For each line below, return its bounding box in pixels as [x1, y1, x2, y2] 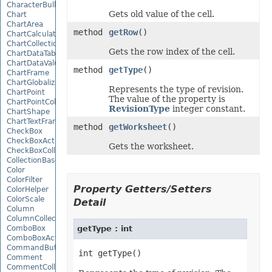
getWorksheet [108, 122, 167, 132]
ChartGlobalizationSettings [7, 78, 103, 87]
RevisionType [108, 104, 170, 114]
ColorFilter [7, 175, 42, 184]
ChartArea [7, 19, 43, 29]
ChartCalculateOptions [7, 29, 88, 38]
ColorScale [7, 194, 44, 203]
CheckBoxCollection [7, 146, 78, 155]
